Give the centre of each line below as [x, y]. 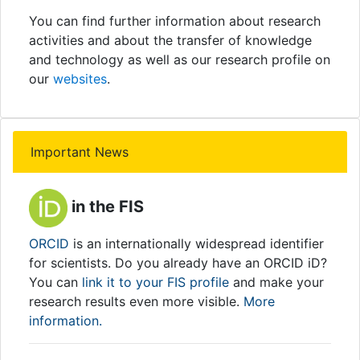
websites [80, 79]
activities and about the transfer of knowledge [170, 40]
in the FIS [106, 207]
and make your [276, 282]
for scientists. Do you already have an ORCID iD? [178, 263]
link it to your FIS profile [155, 282]
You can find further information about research [175, 21]
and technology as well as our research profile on [180, 59]
